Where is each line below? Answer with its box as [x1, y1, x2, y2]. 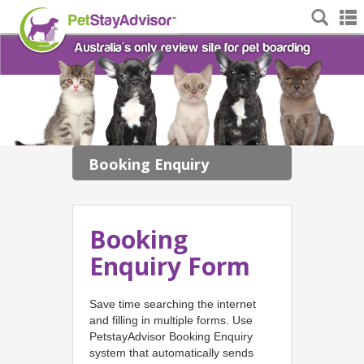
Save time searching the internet [89, 297, 256, 310]
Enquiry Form [89, 249, 250, 283]
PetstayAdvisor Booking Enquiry [89, 329, 253, 343]
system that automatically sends [89, 345, 253, 359]
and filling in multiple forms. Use [89, 313, 253, 327]
